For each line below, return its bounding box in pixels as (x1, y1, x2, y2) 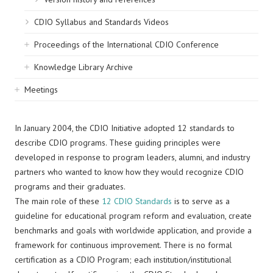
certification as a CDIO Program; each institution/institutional (15, 254, 232, 265)
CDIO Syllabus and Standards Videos (34, 16, 169, 27)
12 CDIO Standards (102, 196, 172, 207)
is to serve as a (172, 196, 230, 207)
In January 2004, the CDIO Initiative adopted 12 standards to (15, 122, 235, 133)
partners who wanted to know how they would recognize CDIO (15, 166, 244, 177)
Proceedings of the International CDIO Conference (34, 39, 219, 50)
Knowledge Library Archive (34, 62, 133, 73)
